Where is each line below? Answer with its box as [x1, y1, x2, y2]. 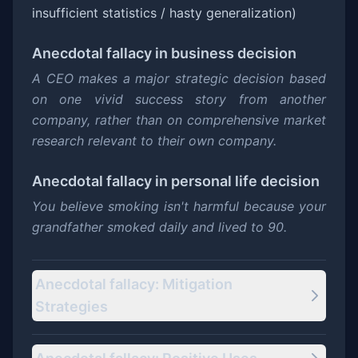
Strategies [35, 298, 108, 315]
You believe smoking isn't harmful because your [32, 198, 326, 214]
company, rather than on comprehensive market [32, 112, 326, 128]
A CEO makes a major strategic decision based [32, 70, 326, 86]
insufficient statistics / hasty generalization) [32, 5, 296, 21]
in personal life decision [152, 173, 320, 189]
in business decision [152, 45, 296, 62]
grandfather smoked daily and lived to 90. [32, 219, 287, 235]
